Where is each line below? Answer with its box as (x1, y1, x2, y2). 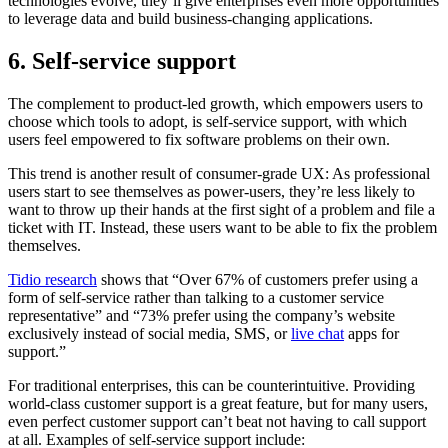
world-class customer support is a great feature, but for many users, (8, 394, 428, 412)
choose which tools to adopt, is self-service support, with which (8, 112, 407, 130)
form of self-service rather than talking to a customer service (8, 288, 384, 306)
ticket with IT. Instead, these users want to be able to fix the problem (8, 218, 437, 236)
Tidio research (8, 270, 97, 288)
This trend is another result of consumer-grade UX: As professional (8, 164, 430, 182)
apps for (344, 324, 399, 342)
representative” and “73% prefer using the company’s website (8, 306, 395, 324)
